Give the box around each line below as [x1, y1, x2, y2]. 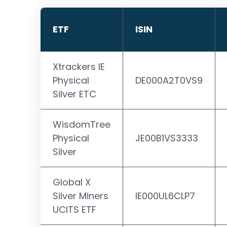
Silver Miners [53, 190, 108, 202]
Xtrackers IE [53, 60, 105, 73]
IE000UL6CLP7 [135, 190, 195, 202]
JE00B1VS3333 [135, 132, 198, 144]
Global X [53, 176, 91, 188]
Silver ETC [53, 88, 96, 100]
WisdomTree [53, 118, 110, 131]
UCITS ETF [53, 203, 96, 216]
